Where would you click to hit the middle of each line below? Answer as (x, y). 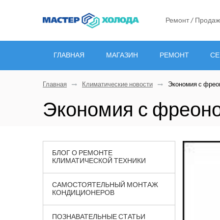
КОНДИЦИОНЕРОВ (83, 192)
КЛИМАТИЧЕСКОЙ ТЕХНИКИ (99, 161)
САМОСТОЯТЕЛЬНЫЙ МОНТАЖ (105, 185)
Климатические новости (117, 84)
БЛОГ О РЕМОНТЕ (82, 153)
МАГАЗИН (122, 55)
